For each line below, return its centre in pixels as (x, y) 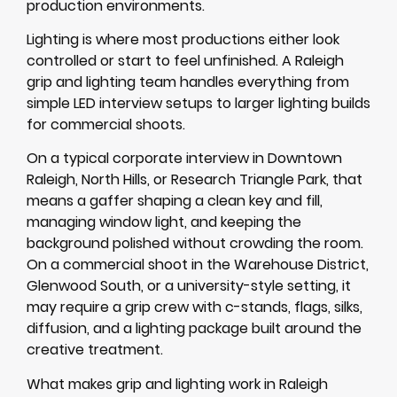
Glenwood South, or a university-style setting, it (189, 286)
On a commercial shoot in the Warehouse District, (198, 265)
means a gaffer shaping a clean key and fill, (175, 201)
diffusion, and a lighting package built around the (194, 329)
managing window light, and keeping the (164, 222)
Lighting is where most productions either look (183, 40)
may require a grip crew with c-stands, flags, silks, (195, 307)
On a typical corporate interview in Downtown (184, 159)
